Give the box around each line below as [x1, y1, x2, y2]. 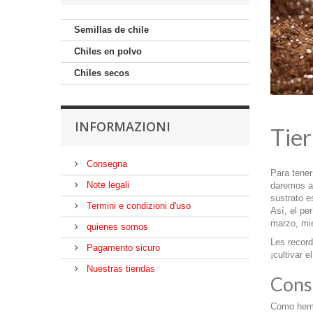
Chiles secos [74, 68, 129, 78]
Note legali [84, 180, 129, 190]
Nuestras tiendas [84, 263, 155, 274]
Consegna [84, 159, 127, 169]
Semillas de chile [74, 24, 149, 35]
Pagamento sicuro [84, 242, 160, 253]
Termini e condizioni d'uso [84, 201, 191, 211]
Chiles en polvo [74, 46, 142, 57]
